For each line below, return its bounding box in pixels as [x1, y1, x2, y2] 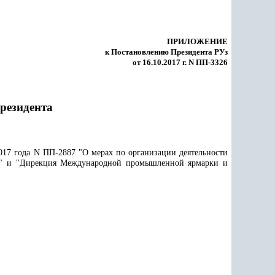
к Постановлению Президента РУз [105, 47, 228, 56]
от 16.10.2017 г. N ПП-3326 [133, 58, 228, 67]
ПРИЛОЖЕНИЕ [167, 37, 228, 46]
